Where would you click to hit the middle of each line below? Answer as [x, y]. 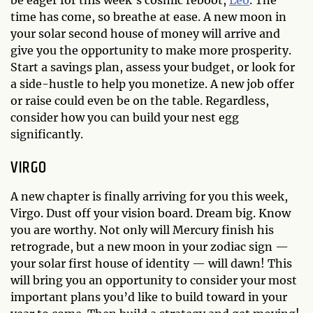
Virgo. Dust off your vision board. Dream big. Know [151, 213]
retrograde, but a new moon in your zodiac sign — [150, 246]
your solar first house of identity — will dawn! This [151, 263]
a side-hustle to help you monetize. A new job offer [152, 83]
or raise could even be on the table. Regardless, [140, 100]
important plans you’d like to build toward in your [149, 297]
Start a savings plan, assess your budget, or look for [153, 67]
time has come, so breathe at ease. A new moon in [148, 16]
